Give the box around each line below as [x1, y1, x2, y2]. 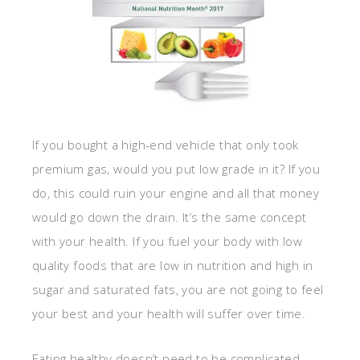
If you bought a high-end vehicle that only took [32, 137, 299, 153]
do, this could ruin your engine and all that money [32, 185, 319, 201]
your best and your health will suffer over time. [32, 305, 306, 321]
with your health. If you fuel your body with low [32, 233, 303, 249]
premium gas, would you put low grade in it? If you [32, 161, 320, 177]
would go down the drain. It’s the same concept [32, 209, 307, 225]
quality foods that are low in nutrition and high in [32, 257, 313, 273]
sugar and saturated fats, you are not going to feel [32, 281, 324, 297]
